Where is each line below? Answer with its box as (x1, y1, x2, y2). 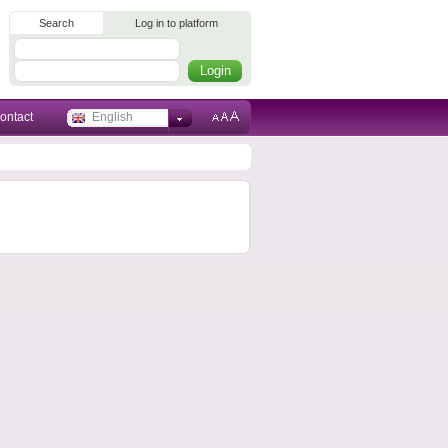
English (92, 110, 133, 124)
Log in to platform (135, 17, 218, 29)
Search (38, 17, 74, 29)
